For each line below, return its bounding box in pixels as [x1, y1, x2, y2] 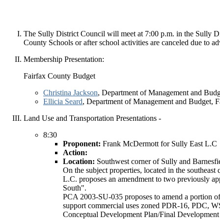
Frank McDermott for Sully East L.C [103, 139, 217, 148]
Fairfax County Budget [24, 72, 95, 80]
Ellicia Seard [43, 97, 82, 106]
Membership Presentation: [24, 55, 104, 63]
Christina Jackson [43, 88, 98, 97]
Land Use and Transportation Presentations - [24, 114, 161, 122]
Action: [63, 148, 87, 157]
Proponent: [63, 139, 103, 148]
